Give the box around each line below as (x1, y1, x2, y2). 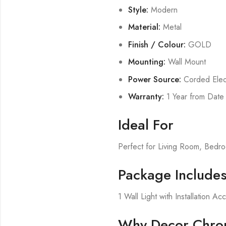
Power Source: (128, 73, 181, 85)
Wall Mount (165, 56, 206, 68)
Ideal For (118, 115, 174, 136)
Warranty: (128, 91, 164, 103)
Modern (148, 4, 178, 16)
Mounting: (128, 56, 165, 68)
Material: (128, 21, 160, 33)
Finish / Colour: (128, 38, 186, 50)
